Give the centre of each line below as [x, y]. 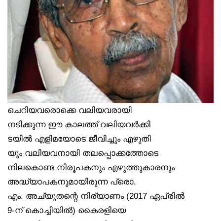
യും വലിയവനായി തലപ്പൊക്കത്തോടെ [83, 153]
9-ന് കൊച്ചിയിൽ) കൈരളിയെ [67, 210]
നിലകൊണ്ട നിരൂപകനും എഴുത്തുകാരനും [91, 167]
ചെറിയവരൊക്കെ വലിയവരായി [70, 110]
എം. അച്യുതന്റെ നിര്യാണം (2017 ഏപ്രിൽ [96, 196]
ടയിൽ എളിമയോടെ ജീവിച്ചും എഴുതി [79, 139]
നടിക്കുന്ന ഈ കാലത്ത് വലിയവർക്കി [79, 125]
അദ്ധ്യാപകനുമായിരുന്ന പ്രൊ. [72, 182]
